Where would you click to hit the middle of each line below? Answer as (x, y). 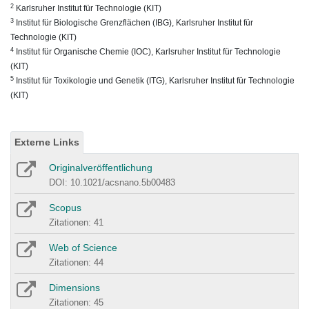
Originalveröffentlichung (101, 168)
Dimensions (74, 288)
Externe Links (47, 142)
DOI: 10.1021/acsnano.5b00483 (112, 183)
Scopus (65, 208)
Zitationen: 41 (76, 223)
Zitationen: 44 (76, 263)
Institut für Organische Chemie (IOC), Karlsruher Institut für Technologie (147, 52)
